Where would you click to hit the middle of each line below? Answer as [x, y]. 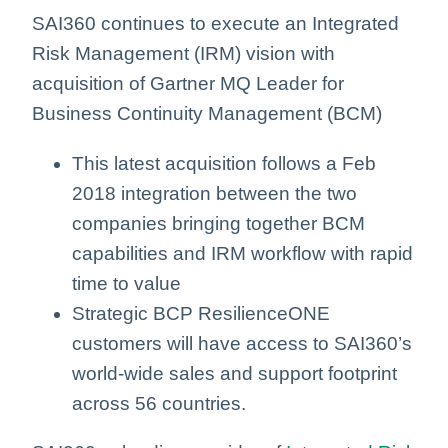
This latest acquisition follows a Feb [224, 163]
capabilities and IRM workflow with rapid [242, 253]
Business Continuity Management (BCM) [207, 113]
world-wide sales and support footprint [234, 373]
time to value [126, 283]
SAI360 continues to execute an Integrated [215, 23]
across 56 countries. [159, 403]
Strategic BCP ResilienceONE [201, 313]
